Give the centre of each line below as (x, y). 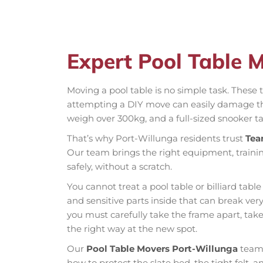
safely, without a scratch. (119, 167)
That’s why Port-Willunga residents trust (156, 139)
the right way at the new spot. (132, 229)
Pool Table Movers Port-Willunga (162, 249)
